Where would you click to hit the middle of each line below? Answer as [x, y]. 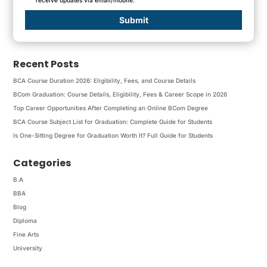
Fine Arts [26, 234]
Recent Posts [46, 64]
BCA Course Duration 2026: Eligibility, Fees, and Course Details [105, 80]
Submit [133, 20]
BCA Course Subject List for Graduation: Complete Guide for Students [113, 121]
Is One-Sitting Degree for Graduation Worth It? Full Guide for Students [113, 135]
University [28, 248]
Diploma [25, 220]
